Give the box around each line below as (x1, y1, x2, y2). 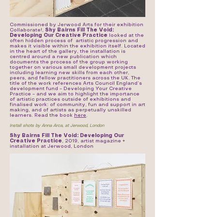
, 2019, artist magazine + (62, 139, 125, 143)
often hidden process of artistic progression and (10, 38, 138, 43)
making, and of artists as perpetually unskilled (10, 108, 131, 112)
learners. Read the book (10, 113, 74, 118)
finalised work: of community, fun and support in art (10, 102, 145, 107)
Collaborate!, (10, 28, 45, 32)
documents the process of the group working (10, 60, 128, 64)
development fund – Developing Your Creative (10, 86, 132, 91)
